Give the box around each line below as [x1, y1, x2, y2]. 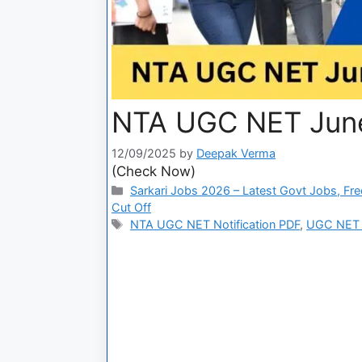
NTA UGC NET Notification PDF [130, 217, 301, 231]
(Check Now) [112, 162, 196, 179]
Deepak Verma [196, 145, 276, 160]
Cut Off [112, 200, 151, 214]
